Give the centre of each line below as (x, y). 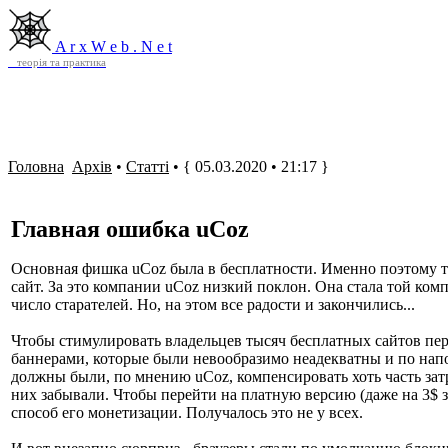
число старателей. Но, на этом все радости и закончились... (213, 304)
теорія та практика (57, 62)
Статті (147, 166)
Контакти (346, 32)
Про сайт (410, 32)
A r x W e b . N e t (113, 46)
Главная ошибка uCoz (130, 229)
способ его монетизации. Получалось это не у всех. (187, 412)
